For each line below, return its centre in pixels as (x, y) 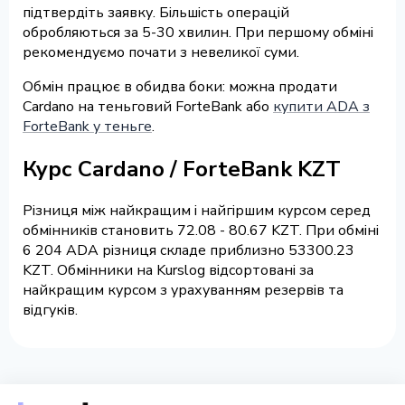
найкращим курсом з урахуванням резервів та (183, 291)
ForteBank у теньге (87, 126)
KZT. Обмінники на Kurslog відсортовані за (168, 271)
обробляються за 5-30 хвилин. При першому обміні (198, 32)
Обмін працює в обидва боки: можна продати (180, 86)
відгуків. (50, 311)
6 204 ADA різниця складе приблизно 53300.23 (188, 251)
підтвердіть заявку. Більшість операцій (156, 12)
